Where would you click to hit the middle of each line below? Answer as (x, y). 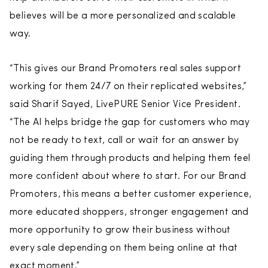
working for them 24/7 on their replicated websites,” (128, 87)
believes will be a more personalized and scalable (123, 16)
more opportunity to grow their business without (120, 230)
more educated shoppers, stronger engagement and (129, 212)
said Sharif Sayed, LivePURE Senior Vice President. (125, 105)
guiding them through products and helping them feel (130, 159)
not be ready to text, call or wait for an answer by (124, 141)
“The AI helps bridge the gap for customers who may (130, 123)
